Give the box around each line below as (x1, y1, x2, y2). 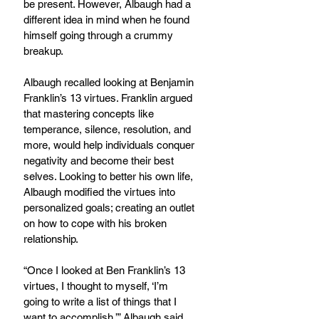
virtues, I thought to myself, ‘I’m (23, 280, 171, 293)
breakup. (23, 45, 63, 58)
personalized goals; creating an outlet (23, 202, 197, 214)
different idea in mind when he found (23, 14, 192, 26)
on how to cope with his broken (23, 217, 169, 230)
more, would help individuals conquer (23, 139, 197, 152)
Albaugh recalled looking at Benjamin (23, 76, 197, 89)
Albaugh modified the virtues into (23, 186, 178, 199)
